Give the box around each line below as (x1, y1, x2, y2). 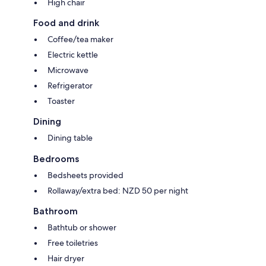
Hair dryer (47, 252, 84, 264)
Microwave (47, 64, 88, 75)
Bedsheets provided (47, 169, 123, 180)
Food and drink (33, 17, 99, 28)
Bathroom (33, 205, 78, 217)
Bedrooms (33, 153, 79, 164)
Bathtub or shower (47, 221, 116, 233)
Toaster (47, 95, 75, 106)
